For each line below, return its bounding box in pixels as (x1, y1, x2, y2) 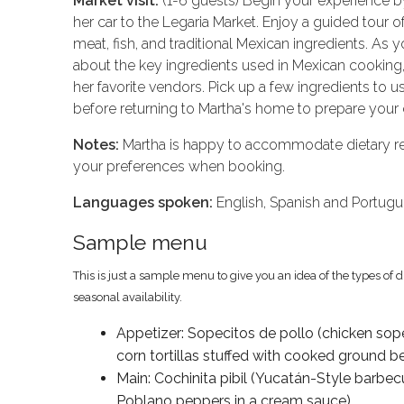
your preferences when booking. (72, 158, 285, 176)
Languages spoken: (72, 194, 213, 212)
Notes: (72, 136, 119, 154)
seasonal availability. (72, 290, 182, 305)
